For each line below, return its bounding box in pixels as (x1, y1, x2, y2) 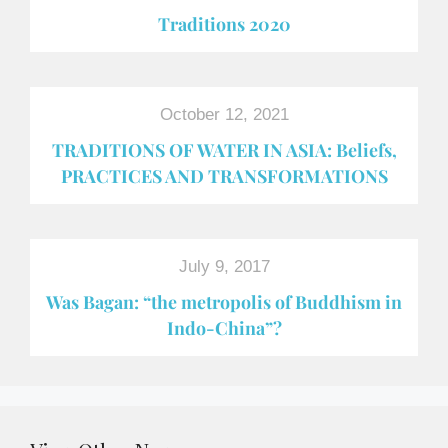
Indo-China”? (166, 315, 282, 339)
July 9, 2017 (178, 256, 270, 276)
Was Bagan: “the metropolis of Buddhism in (46, 289, 402, 313)
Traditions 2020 (157, 11, 291, 35)
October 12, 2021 (159, 104, 289, 124)
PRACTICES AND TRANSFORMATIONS (60, 163, 388, 187)
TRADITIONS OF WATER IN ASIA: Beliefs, (51, 137, 397, 161)
